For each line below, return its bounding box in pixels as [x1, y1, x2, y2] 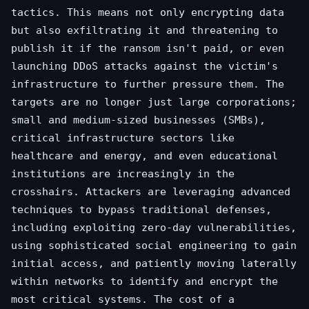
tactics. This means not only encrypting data [11, 6, 284, 19]
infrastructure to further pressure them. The [11, 78, 284, 91]
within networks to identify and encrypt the [11, 275, 278, 288]
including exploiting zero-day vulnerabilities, [11, 221, 297, 235]
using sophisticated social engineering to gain [11, 239, 297, 252]
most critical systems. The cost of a [11, 293, 235, 306]
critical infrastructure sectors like [11, 132, 235, 145]
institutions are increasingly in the [11, 168, 235, 181]
